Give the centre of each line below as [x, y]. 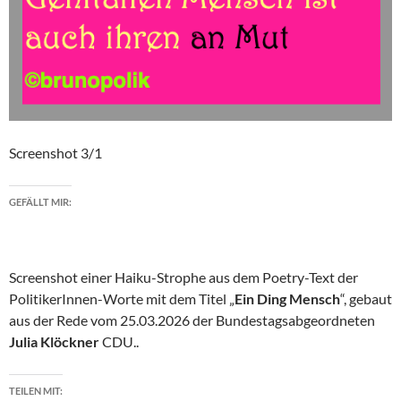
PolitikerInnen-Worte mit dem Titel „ [122, 298]
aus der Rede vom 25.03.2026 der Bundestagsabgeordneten [192, 320]
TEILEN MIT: [36, 390]
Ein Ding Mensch [287, 298]
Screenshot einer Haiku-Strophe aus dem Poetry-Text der [183, 277]
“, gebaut [366, 298]
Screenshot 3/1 [55, 152]
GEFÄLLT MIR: [40, 201]
